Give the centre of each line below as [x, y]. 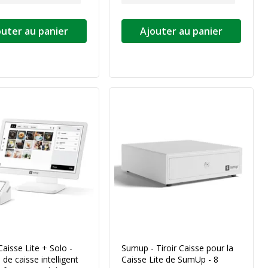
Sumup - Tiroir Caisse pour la [177, 248]
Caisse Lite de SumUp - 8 [170, 259]
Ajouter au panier [181, 31]
